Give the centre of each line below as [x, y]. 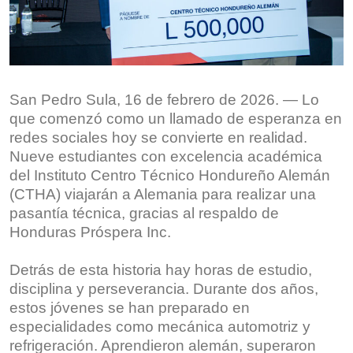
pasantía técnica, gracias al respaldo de [144, 213]
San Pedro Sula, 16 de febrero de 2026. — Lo [164, 99]
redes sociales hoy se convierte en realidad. [158, 137]
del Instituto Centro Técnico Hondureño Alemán [170, 175]
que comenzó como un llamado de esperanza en [176, 118]
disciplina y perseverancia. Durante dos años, [164, 288]
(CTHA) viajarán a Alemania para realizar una [163, 194]
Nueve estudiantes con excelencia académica [166, 156]
